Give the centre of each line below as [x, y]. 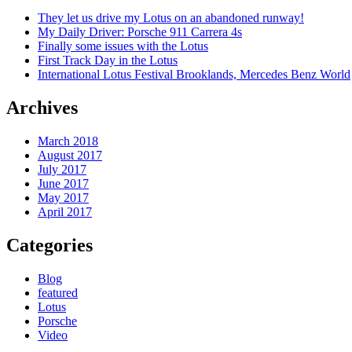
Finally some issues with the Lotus [123, 46]
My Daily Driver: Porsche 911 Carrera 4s [140, 32]
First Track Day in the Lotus [108, 60]
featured [58, 293]
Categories [49, 246]
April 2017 [65, 212]
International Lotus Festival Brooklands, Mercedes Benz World [194, 75]
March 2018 [68, 141]
